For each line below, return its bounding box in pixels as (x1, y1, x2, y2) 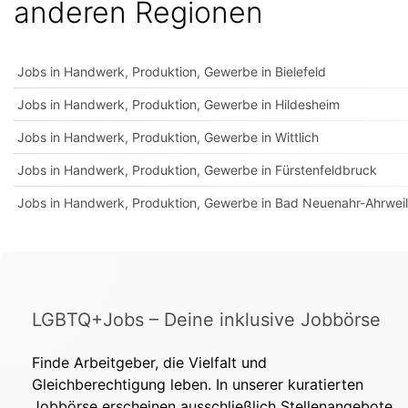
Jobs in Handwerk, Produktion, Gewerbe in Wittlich (17, 129, 319, 145)
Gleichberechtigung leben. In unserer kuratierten (32, 375, 363, 393)
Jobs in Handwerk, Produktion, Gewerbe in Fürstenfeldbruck (17, 162, 377, 178)
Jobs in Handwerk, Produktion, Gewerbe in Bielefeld (17, 64, 326, 79)
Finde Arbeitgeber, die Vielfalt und (32, 353, 267, 372)
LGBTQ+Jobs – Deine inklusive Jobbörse (32, 309, 381, 331)
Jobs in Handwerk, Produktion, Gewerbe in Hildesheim (17, 97, 340, 112)
